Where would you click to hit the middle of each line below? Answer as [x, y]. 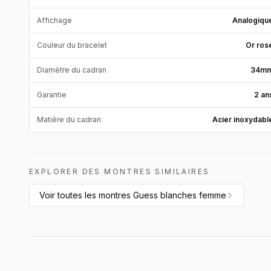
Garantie [52, 95]
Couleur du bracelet [72, 45]
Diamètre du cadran [72, 70]
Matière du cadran [69, 119]
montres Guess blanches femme [162, 195]
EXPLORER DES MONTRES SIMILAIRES [119, 171]
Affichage [54, 20]
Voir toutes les [69, 195]
